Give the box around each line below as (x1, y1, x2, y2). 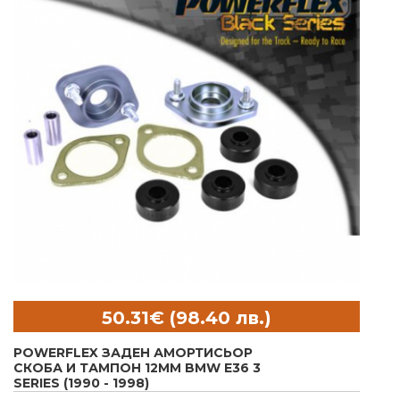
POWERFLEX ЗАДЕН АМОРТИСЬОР (13, 345, 253, 362)
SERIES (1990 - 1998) (13, 375, 149, 392)
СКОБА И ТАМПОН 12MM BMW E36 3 (13, 360, 261, 377)
